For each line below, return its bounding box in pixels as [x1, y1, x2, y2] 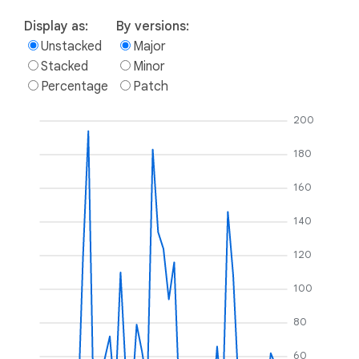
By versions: [116, 18, 189, 34]
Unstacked [41, 38, 102, 54]
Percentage [41, 78, 108, 95]
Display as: [24, 18, 88, 34]
